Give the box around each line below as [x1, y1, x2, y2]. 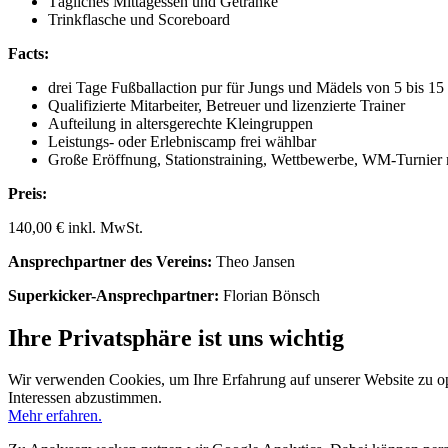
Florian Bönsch [219, 286, 320, 304]
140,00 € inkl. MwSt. [8, 218, 143, 236]
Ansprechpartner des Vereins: [8, 252, 216, 270]
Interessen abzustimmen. [8, 389, 162, 407]
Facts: [8, 44, 49, 62]
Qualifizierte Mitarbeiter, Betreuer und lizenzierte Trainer [48, 96, 405, 114]
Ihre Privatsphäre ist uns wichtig [8, 324, 344, 351]
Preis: [8, 184, 47, 202]
